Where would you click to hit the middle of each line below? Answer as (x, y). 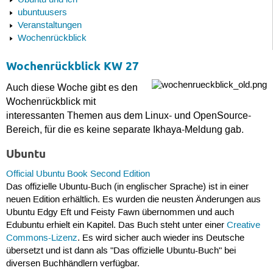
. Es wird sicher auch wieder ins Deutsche (161, 239)
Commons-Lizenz (41, 239)
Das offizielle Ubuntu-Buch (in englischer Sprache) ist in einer (127, 187)
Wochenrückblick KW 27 (72, 66)
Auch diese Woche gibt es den (72, 88)
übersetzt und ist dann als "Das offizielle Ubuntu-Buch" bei (121, 251)
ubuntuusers (42, 13)
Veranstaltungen (49, 26)
